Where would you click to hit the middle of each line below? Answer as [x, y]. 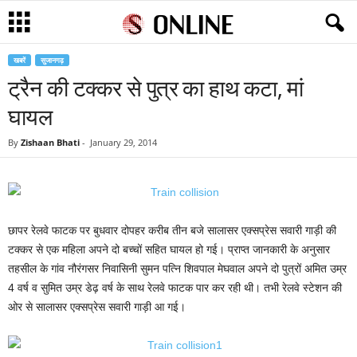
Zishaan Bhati [50, 142]
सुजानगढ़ [52, 60]
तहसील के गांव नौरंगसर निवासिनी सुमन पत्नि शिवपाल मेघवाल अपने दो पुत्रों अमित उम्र [177, 269]
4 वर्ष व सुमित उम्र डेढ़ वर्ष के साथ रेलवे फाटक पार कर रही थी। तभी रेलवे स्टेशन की [175, 288]
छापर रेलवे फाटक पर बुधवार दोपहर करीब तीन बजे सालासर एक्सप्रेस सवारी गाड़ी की [172, 230]
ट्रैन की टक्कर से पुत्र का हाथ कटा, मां [156, 88]
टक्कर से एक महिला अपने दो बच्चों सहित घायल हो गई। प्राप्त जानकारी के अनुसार [169, 249]
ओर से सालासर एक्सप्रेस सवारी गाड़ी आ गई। [97, 307]
